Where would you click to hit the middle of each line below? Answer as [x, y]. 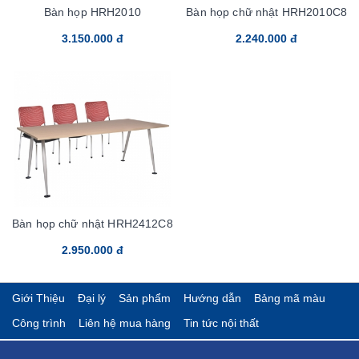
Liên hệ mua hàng [124, 323]
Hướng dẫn [212, 298]
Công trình [38, 323]
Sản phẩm [144, 298]
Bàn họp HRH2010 [92, 12]
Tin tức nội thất [221, 323]
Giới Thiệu [38, 298]
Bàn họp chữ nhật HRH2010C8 [266, 12]
